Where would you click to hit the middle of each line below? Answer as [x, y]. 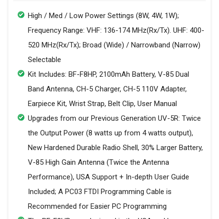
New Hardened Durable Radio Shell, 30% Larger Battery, [115, 148]
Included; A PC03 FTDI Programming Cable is [100, 192]
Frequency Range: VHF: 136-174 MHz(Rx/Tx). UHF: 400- [116, 31]
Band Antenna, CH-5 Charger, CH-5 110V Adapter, [107, 89]
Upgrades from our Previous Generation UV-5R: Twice [114, 119]
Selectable [44, 60]
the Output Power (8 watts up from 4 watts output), [110, 133]
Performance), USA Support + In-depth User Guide [109, 177]
